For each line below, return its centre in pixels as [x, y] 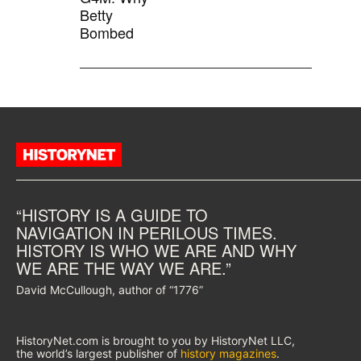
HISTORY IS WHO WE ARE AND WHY [156, 251]
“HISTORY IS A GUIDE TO [112, 215]
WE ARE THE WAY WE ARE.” [124, 268]
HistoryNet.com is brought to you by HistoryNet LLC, [156, 341]
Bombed [107, 33]
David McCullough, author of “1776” [110, 290]
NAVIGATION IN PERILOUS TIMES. [147, 233]
